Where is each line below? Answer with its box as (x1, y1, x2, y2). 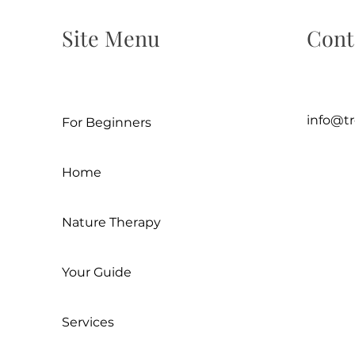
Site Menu (61, 24, 160, 53)
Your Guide (61, 265, 132, 281)
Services (61, 315, 114, 330)
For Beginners (61, 115, 151, 131)
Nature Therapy (61, 215, 161, 231)
